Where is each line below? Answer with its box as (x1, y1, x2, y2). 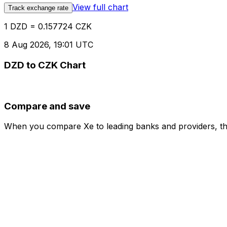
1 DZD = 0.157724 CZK (4, 21, 92, 32)
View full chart (72, 2, 128, 13)
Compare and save (4, 100, 90, 112)
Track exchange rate (8, 4, 68, 12)
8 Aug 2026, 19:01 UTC (4, 40, 93, 50)
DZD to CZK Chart (4, 59, 86, 71)
